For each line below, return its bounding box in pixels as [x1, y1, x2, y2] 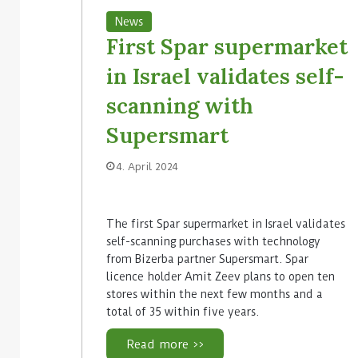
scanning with [106, 91, 253, 119]
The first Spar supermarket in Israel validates [106, 217, 345, 230]
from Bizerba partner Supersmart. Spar [106, 252, 308, 265]
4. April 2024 [117, 160, 178, 173]
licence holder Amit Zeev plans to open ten [106, 269, 335, 283]
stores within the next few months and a [106, 287, 323, 300]
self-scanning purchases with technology [106, 234, 320, 248]
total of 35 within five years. [106, 304, 259, 318]
